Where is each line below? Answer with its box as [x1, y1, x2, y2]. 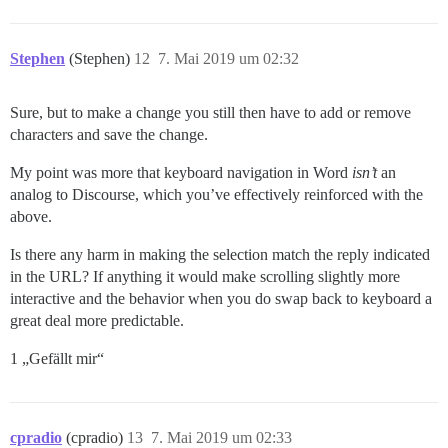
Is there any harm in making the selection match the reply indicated [10, 245, 430, 263]
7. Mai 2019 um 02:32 [158, 49, 299, 67]
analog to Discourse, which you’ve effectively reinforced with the [10, 185, 423, 203]
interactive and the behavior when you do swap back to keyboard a [10, 289, 432, 307]
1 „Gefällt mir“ [10, 349, 104, 367]
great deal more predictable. [10, 311, 184, 329]
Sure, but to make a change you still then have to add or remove [10, 103, 411, 121]
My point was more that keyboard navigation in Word [10, 163, 352, 181]
